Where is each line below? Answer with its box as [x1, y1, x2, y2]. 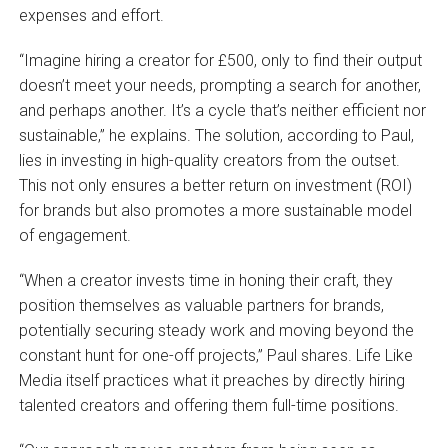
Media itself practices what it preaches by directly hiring [18, 370, 405, 390]
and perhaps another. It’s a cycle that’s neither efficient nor [18, 100, 426, 120]
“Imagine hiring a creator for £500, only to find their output [18, 50, 422, 70]
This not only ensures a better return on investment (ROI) [18, 175, 412, 195]
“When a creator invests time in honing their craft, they [18, 270, 393, 290]
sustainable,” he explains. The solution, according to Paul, [18, 125, 414, 145]
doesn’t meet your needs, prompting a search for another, [18, 75, 421, 95]
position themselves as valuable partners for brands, [18, 295, 384, 315]
